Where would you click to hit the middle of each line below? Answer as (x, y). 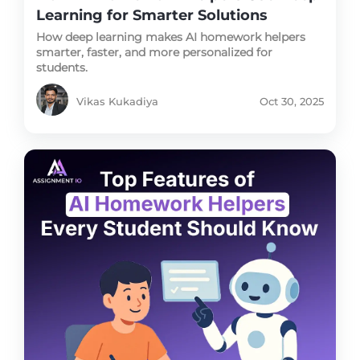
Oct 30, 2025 (292, 102)
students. (62, 68)
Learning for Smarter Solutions (152, 16)
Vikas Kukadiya (117, 102)
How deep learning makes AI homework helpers (171, 37)
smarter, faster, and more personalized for (154, 53)
